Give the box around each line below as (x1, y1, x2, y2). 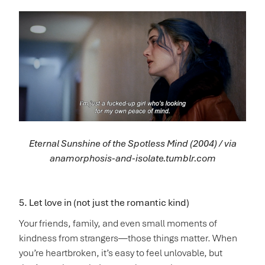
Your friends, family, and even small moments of (19, 217, 217, 230)
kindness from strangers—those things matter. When (19, 232, 237, 245)
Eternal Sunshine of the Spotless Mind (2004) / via (28, 137, 237, 150)
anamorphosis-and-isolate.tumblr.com (49, 151, 216, 164)
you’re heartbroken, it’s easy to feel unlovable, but (19, 247, 222, 260)
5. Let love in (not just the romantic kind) (19, 196, 189, 209)
